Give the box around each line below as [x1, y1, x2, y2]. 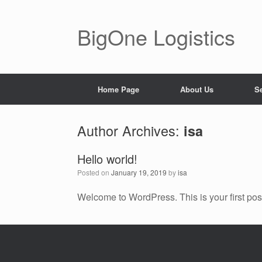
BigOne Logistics [77, 22, 235, 51]
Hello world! [77, 150, 137, 167]
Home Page [98, 84, 139, 95]
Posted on [77, 167, 111, 177]
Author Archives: [77, 120, 184, 140]
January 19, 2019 [111, 167, 167, 177]
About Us [180, 84, 213, 95]
